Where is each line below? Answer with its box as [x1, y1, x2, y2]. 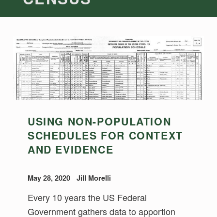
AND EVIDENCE [28, 141, 114, 157]
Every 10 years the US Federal [28, 191, 147, 204]
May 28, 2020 [28, 173, 73, 183]
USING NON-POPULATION [28, 113, 171, 129]
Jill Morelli [77, 173, 111, 183]
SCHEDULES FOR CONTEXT [28, 127, 183, 143]
